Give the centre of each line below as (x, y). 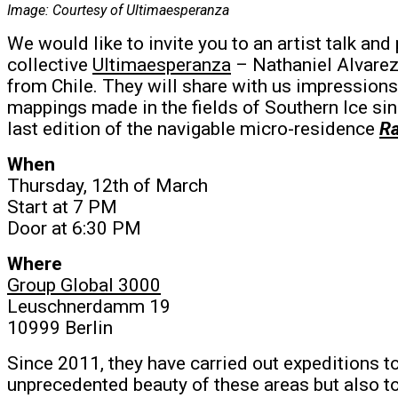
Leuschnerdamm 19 (89, 306)
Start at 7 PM (62, 207)
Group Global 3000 (84, 285)
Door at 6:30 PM (74, 228)
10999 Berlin (60, 327)
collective (50, 64)
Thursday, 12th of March (107, 185)
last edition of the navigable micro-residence (193, 128)
